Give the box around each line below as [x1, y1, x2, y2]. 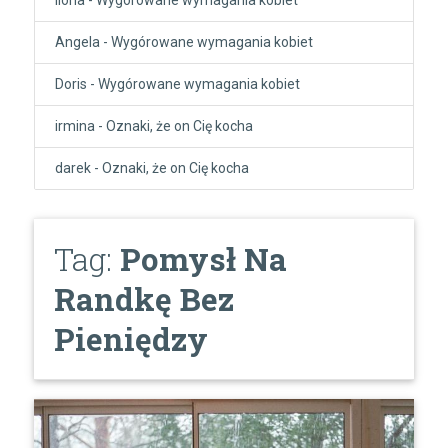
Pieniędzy [53, 317, 208, 360]
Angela [54, 33, 100, 50]
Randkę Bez [53, 277, 234, 320]
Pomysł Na [119, 237, 287, 280]
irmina [54, 117, 95, 134]
